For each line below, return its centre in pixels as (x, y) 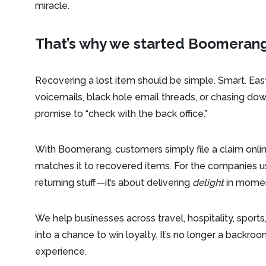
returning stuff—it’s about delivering (114, 183)
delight (208, 183)
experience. (61, 251)
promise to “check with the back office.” (121, 114)
